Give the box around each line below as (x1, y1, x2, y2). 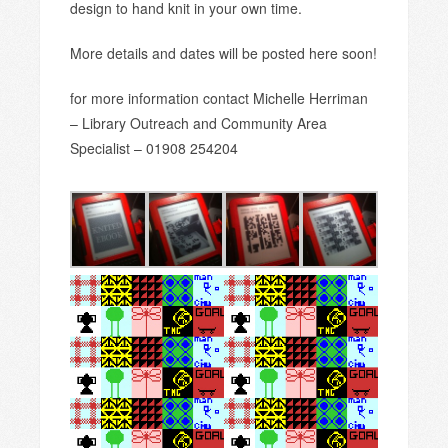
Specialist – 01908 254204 (70, 138, 238, 158)
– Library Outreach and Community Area (70, 113, 327, 133)
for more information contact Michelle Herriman (70, 88, 368, 108)
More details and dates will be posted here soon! (70, 43, 377, 63)
